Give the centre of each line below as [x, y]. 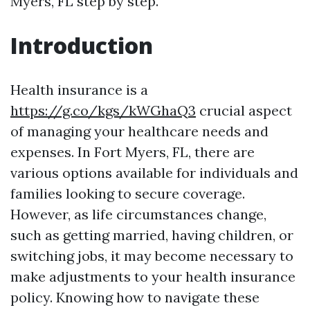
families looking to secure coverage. [128, 193]
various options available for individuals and [154, 173]
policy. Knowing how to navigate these [135, 297]
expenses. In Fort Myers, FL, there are [133, 152]
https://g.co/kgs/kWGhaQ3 [103, 110]
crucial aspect [244, 110]
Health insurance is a [79, 90]
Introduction [82, 45]
